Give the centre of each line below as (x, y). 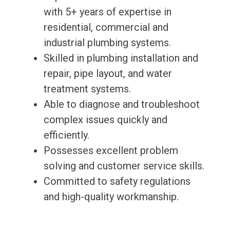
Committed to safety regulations (117, 181)
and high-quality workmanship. (111, 197)
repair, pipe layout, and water (108, 74)
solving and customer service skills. (124, 166)
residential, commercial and (106, 27)
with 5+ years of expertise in (107, 12)
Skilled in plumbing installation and (121, 58)
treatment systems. (87, 89)
